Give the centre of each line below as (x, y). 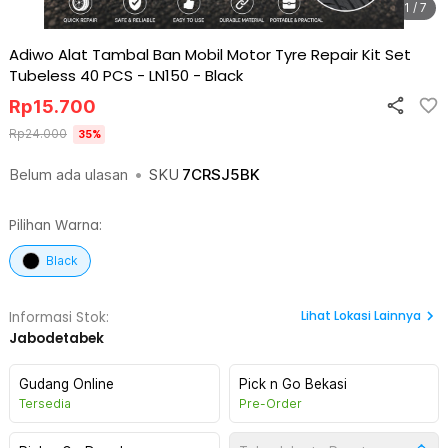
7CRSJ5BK (221, 174)
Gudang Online (66, 384)
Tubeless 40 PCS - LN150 (99, 75)
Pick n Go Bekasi (292, 384)
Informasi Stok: (59, 317)
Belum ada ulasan (68, 174)
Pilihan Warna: (55, 225)
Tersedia (45, 403)
